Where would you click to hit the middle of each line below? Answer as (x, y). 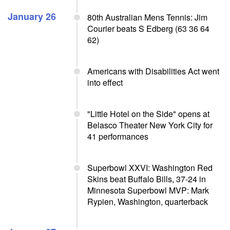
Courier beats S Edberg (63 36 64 (148, 28)
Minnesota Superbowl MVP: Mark (148, 190)
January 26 (32, 16)
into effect (105, 82)
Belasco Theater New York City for (150, 125)
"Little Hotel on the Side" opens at (148, 114)
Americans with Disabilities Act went (153, 71)
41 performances (118, 136)
